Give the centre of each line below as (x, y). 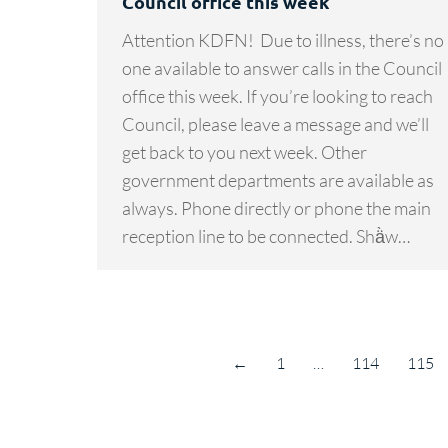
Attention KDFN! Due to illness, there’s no (283, 39)
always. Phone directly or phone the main (276, 207)
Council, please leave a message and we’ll (275, 123)
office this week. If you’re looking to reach (277, 95)
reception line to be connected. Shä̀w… (266, 235)
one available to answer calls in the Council (282, 67)
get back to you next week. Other (244, 151)
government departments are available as (278, 179)
